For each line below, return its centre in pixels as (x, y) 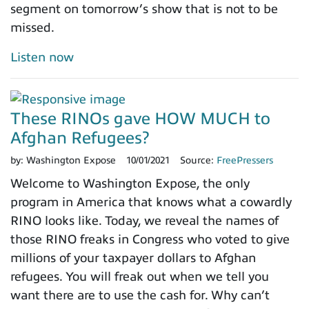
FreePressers (245, 160)
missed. (32, 27)
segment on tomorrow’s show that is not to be (144, 9)
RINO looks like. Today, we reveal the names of (144, 220)
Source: (198, 160)
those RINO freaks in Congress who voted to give (150, 239)
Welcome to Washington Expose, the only (130, 183)
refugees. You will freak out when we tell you (140, 276)
